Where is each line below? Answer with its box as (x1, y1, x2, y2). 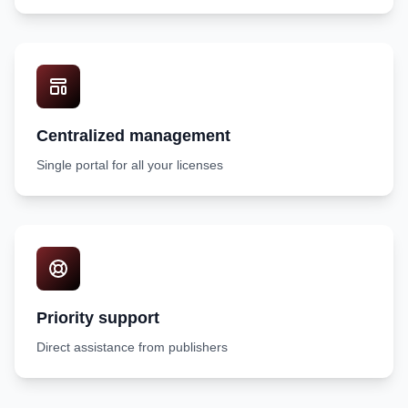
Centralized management (36, 127, 230, 145)
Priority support (36, 309, 159, 327)
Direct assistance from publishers (36, 340, 228, 354)
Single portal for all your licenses (36, 158, 223, 172)
